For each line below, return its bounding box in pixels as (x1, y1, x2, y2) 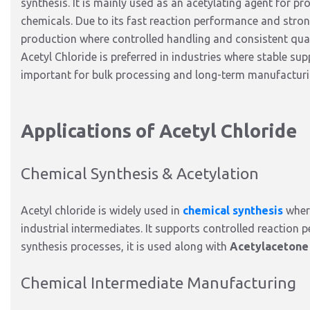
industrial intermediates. (21, 222, 143, 235)
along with (174, 240, 227, 253)
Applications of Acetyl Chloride (21, 120, 297, 141)
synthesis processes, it (21, 240, 136, 253)
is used (136, 240, 172, 253)
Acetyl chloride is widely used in (21, 204, 180, 217)
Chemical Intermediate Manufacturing (21, 274, 296, 291)
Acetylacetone (230, 240, 309, 253)
